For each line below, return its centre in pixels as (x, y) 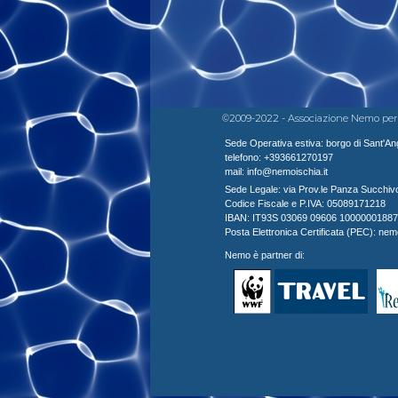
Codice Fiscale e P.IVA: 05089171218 (305, 203)
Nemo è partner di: (264, 255)
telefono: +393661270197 (279, 157)
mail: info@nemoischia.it (276, 171)
